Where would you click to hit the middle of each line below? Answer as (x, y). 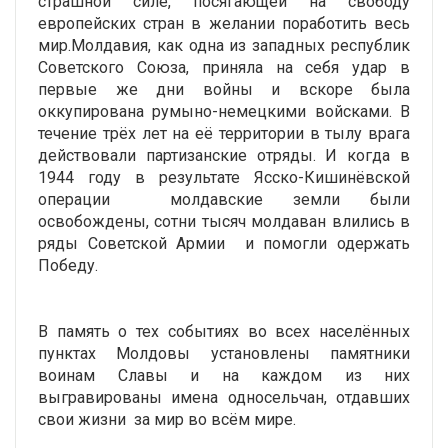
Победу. (68, 265)
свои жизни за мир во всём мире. (167, 419)
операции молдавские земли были (224, 199)
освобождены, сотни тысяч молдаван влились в (224, 221)
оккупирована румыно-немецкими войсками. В (224, 111)
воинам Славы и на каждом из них (224, 375)
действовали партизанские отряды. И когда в (224, 155)
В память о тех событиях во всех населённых (224, 331)
